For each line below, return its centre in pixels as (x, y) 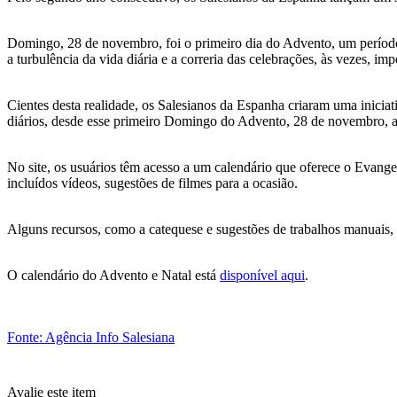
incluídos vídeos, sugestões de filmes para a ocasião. (152, 183)
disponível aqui (262, 275)
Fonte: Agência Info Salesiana (91, 337)
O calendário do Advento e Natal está (113, 275)
